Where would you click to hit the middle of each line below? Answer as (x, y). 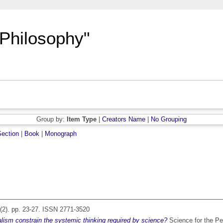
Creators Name (124, 119)
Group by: (52, 119)
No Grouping (169, 119)
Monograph (61, 134)
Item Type (82, 119)
